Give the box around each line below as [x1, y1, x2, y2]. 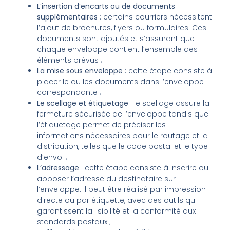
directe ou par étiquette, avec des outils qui [37, 195, 197, 205]
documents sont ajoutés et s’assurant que [37, 33, 195, 44]
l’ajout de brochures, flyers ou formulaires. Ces [37, 22, 207, 33]
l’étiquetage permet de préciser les [37, 119, 166, 130]
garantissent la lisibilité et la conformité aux [37, 205, 196, 216]
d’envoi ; [37, 151, 68, 162]
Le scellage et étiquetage [37, 98, 129, 108]
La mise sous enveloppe [37, 65, 125, 76]
